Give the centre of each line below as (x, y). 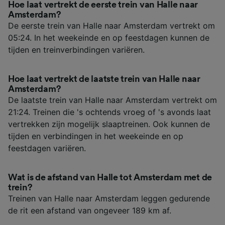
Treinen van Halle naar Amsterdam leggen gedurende (109, 198)
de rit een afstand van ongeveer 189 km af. (90, 210)
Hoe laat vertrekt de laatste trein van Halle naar (104, 79)
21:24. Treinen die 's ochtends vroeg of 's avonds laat (109, 112)
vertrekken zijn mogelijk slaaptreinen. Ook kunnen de (109, 124)
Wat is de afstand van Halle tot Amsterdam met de (110, 177)
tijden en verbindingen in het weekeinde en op (96, 136)
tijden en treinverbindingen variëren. (76, 49)
